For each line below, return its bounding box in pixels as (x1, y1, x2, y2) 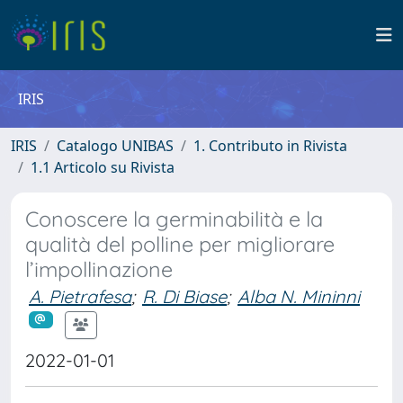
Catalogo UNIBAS (57, 136, 174, 156)
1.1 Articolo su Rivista (31, 157, 175, 177)
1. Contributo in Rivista (193, 136, 347, 156)
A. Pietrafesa (29, 285, 131, 308)
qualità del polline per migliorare (25, 231, 335, 257)
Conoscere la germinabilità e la (25, 206, 323, 232)
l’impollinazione (25, 256, 173, 282)
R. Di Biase (142, 285, 227, 308)
